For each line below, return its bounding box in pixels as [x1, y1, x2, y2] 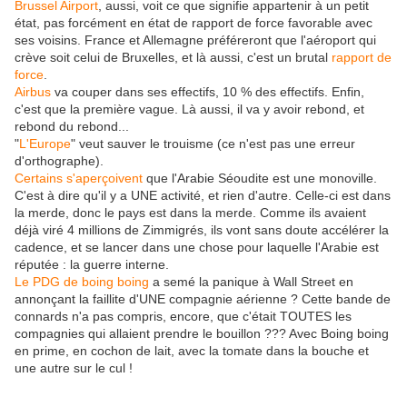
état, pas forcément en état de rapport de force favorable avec [15, 15, 372, 30]
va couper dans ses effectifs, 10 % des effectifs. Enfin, [55, 84, 364, 99]
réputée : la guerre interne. [15, 257, 169, 272]
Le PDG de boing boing [15, 274, 149, 289]
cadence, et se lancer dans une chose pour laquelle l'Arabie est [15, 240, 379, 254]
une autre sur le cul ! [15, 361, 133, 375]
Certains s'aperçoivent [15, 171, 143, 185]
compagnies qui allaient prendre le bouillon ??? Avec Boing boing [15, 326, 389, 341]
